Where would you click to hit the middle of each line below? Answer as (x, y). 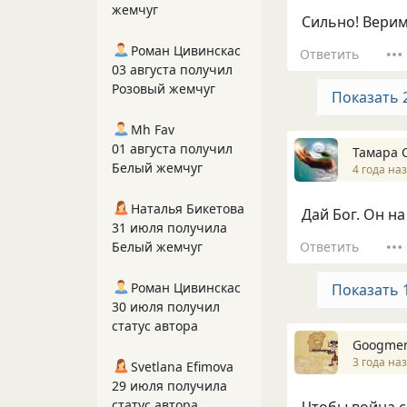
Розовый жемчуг (164, 89)
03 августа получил (172, 69)
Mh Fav (153, 129)
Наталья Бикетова (188, 208)
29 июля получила (169, 386)
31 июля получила (169, 228)
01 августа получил (172, 149)
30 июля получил (166, 307)
